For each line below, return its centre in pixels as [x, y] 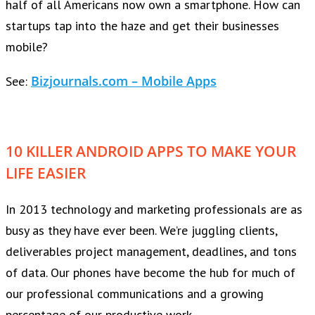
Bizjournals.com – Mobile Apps [124, 81]
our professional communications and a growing [135, 293]
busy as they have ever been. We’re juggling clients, [141, 230]
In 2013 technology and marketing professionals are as [154, 209]
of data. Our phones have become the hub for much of [150, 272]
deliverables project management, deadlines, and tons [151, 251]
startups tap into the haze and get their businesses [142, 25]
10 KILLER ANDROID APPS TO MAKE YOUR [151, 150]
